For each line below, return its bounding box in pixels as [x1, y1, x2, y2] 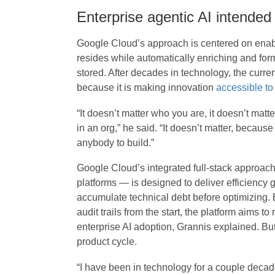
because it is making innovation [76, 82, 216, 93]
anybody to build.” [76, 137, 154, 148]
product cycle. [76, 236, 137, 247]
